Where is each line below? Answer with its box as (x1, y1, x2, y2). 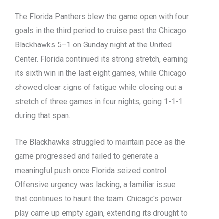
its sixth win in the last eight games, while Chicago (15, 68, 186, 78)
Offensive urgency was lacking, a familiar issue (15, 180, 175, 190)
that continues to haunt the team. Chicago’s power (15, 194, 182, 204)
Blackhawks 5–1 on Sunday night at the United (15, 40, 172, 49)
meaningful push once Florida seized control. (15, 166, 168, 175)
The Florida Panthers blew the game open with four (15, 11, 189, 21)
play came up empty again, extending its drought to (15, 208, 188, 218)
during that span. (15, 110, 70, 120)
